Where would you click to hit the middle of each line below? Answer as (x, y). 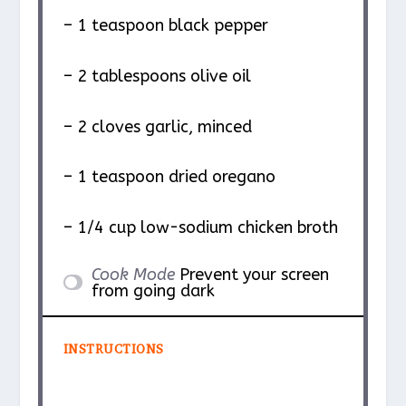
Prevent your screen (254, 274)
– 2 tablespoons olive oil (157, 76)
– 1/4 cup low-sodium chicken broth (200, 228)
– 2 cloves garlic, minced (157, 126)
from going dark (153, 290)
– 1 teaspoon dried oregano (169, 177)
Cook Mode (133, 274)
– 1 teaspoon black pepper (165, 25)
